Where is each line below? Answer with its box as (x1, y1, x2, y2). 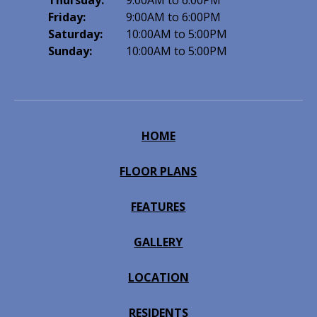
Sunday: (48, 43, 92, 59)
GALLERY (134, 234, 183, 250)
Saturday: (48, 26, 103, 42)
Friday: (48, 9, 86, 25)
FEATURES (131, 199, 186, 214)
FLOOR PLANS (120, 163, 197, 179)
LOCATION (127, 270, 189, 285)
